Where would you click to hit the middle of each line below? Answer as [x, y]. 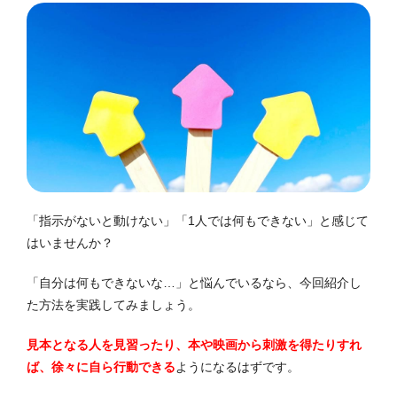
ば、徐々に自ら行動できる [101, 366]
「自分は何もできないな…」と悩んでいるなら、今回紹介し [194, 282]
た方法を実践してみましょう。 [113, 304]
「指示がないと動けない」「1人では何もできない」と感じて [198, 220]
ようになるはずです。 [237, 366]
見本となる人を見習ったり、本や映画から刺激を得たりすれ [194, 344]
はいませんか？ [70, 242]
